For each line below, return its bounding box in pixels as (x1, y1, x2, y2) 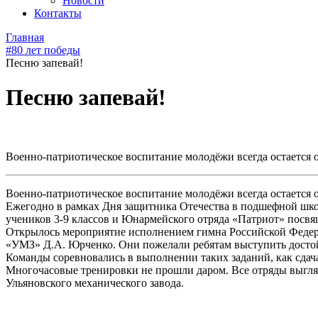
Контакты (34, 7, 82, 19)
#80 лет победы (6, 44, 80, 56)
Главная (6, 31, 44, 43)
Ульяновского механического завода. (6, 276, 184, 289)
